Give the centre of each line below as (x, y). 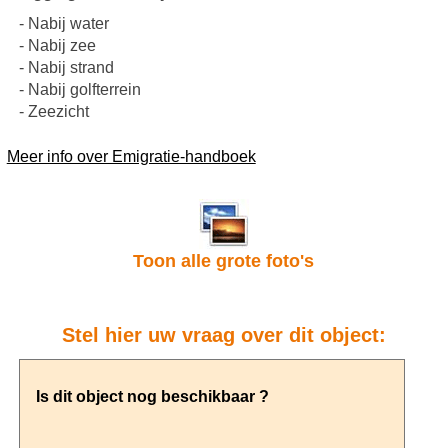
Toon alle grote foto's (224, 261)
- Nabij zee (57, 46)
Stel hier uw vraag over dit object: (223, 335)
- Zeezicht (53, 112)
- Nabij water (63, 24)
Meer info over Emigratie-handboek (131, 157)
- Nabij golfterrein (79, 90)
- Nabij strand (66, 68)
